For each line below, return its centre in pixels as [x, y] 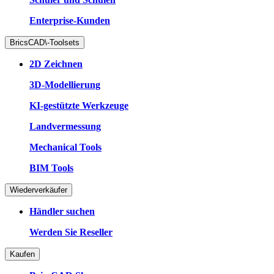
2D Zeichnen [56, 64]
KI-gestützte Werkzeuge [79, 105]
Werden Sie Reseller [71, 232]
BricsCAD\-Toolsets [45, 42]
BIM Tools [51, 168]
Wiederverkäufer [39, 190]
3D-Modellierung [65, 84]
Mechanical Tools [65, 147]
